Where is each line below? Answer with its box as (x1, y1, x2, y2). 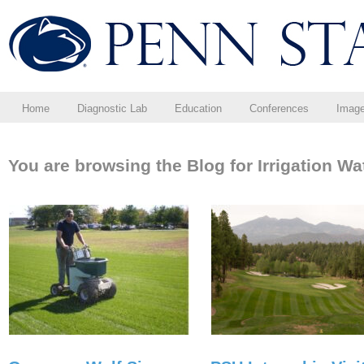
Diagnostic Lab (77, 102, 147, 115)
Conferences (249, 102, 309, 115)
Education (175, 102, 222, 115)
